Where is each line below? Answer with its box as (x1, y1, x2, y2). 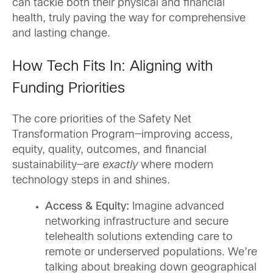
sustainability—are (12, 160, 102, 171)
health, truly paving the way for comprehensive (12, 13, 246, 24)
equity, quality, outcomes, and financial (12, 145, 207, 156)
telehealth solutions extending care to (45, 232, 233, 243)
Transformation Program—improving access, (12, 130, 233, 141)
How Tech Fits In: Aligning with (12, 60, 213, 74)
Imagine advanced (129, 202, 224, 213)
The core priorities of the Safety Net (12, 115, 191, 126)
